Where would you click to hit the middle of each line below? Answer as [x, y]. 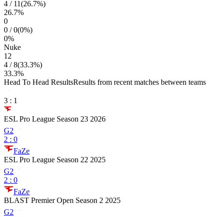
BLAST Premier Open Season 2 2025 [62, 200]
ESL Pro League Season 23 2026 [55, 119]
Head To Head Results [39, 82]
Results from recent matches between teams [139, 82]
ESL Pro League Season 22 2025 [55, 160]
